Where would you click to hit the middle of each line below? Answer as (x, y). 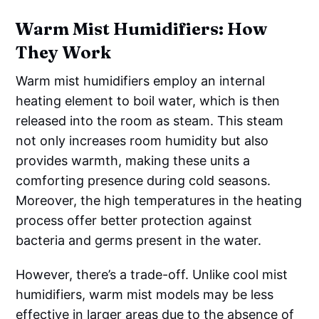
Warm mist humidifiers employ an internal (141, 80)
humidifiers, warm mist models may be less (145, 294)
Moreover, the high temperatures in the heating (159, 200)
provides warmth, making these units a (133, 160)
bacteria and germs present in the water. (139, 240)
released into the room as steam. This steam (150, 120)
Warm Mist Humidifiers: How (141, 28)
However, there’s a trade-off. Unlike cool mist (152, 274)
